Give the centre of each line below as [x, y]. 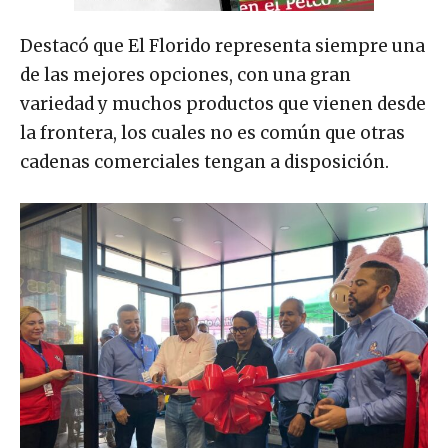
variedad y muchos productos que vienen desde [223, 104]
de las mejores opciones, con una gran [185, 75]
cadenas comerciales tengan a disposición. [204, 162]
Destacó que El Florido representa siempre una [222, 46]
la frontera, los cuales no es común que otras [212, 133]
